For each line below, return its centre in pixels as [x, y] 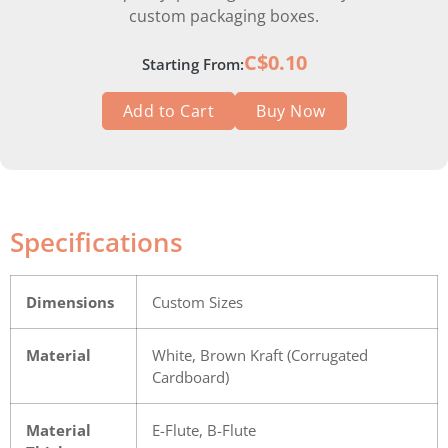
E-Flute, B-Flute [204, 429]
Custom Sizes [197, 301]
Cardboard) [190, 376]
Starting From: [192, 63]
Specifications [96, 242]
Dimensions [70, 301]
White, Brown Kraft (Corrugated [260, 354]
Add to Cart [168, 110]
